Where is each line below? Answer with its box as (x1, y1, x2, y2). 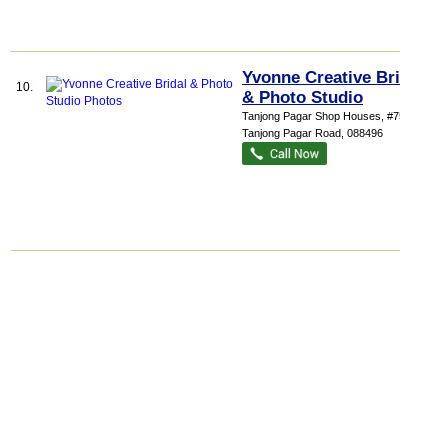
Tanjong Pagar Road (242, 127, 341, 139)
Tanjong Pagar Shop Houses (242, 110, 381, 122)
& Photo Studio (242, 88, 363, 107)
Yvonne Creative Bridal (242, 68, 424, 87)
